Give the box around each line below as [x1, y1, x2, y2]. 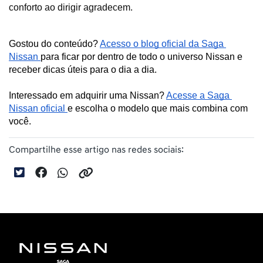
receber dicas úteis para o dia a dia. [9, 65, 159, 75]
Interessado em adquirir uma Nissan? [9, 90, 166, 101]
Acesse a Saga [166, 90, 230, 101]
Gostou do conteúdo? [9, 39, 100, 49]
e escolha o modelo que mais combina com [68, 103, 248, 114]
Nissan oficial [9, 103, 68, 114]
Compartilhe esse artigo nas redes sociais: [9, 144, 184, 156]
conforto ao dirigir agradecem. [9, 2, 133, 13]
